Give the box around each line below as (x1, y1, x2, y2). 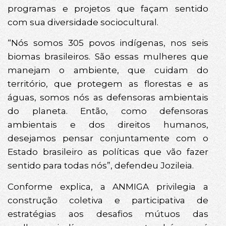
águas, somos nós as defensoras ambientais (8, 92, 208, 103)
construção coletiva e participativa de (8, 195, 208, 205)
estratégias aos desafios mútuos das (8, 208, 208, 219)
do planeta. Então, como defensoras (8, 106, 208, 117)
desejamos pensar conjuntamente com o (8, 133, 208, 144)
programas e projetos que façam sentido (8, 4, 208, 14)
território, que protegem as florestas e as (8, 79, 208, 89)
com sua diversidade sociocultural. (8, 17, 158, 28)
